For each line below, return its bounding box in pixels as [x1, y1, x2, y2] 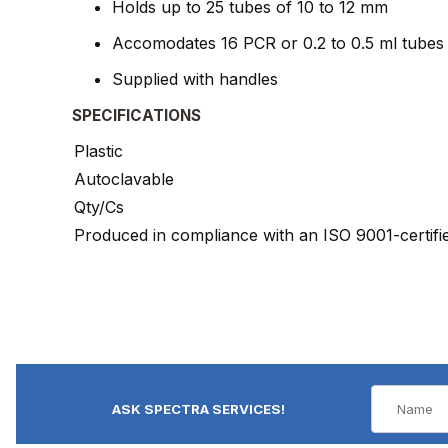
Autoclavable [74, 168, 174, 189]
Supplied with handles [112, 68, 278, 89]
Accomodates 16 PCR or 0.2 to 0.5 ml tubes [112, 32, 444, 53]
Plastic [74, 140, 123, 161]
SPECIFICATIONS [72, 105, 201, 125]
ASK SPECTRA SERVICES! [112, 400, 285, 417]
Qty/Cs [74, 196, 124, 217]
